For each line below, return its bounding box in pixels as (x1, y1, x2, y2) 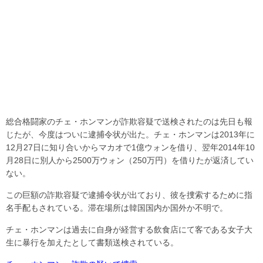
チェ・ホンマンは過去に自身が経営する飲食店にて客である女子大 (6, 224, 252, 234)
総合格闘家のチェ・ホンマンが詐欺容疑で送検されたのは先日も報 (6, 116, 252, 126)
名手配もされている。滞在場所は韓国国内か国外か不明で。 (6, 203, 228, 213)
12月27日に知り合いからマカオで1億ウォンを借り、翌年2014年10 (6, 142, 255, 152)
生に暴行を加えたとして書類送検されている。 (6, 237, 178, 247)
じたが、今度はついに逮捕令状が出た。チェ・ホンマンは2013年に (6, 129, 255, 139)
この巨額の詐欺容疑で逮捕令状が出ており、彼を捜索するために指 (6, 190, 252, 200)
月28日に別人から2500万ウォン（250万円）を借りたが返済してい (6, 155, 254, 165)
